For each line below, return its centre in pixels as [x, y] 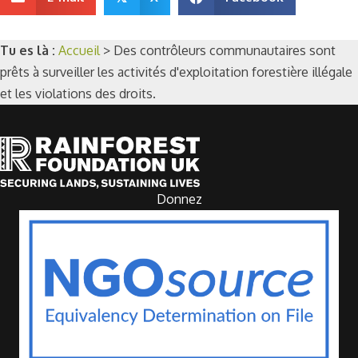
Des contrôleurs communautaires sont [225, 50]
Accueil [79, 50]
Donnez [179, 199]
